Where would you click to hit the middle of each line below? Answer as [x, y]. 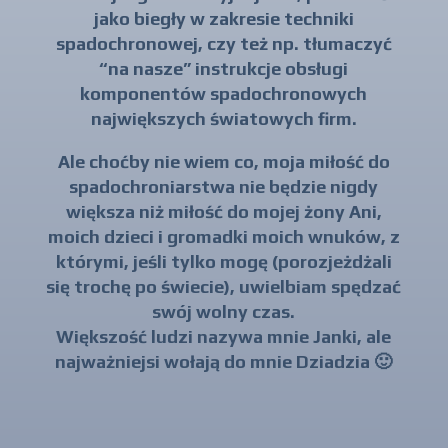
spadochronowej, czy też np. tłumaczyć [223, 43]
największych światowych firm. [223, 118]
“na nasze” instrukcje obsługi [224, 68]
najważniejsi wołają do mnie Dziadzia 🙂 [224, 361]
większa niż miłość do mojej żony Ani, [223, 211]
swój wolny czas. [224, 311]
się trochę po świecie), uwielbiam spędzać [224, 286]
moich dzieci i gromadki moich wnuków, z [223, 236]
